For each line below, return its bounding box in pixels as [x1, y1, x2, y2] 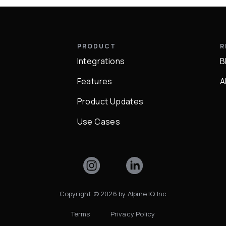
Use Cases [77, 116, 121, 127]
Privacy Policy [110, 209, 155, 218]
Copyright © [59, 189, 101, 198]
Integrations [77, 55, 125, 67]
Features [77, 75, 112, 87]
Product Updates [77, 95, 144, 107]
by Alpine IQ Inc [117, 189, 167, 198]
